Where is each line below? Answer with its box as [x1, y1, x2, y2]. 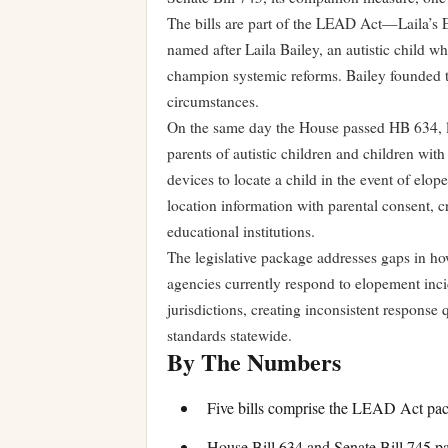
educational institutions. [167, 221, 315, 241]
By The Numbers [167, 344, 341, 379]
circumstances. [167, 91, 259, 111]
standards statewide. [167, 325, 292, 345]
